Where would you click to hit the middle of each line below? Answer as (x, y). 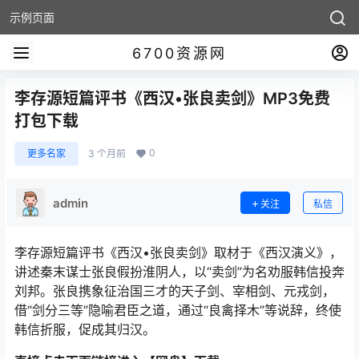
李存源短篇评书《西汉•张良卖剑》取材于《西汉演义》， (178, 252)
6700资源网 (179, 53)
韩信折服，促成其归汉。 (85, 329)
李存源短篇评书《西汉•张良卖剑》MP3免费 (172, 99)
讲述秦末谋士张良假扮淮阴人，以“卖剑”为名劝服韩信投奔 (179, 272)
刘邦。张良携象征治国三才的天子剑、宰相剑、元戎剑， (175, 291)
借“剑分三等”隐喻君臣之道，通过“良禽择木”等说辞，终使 (178, 310)
